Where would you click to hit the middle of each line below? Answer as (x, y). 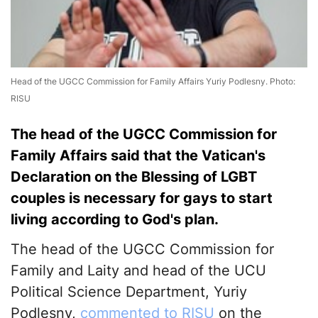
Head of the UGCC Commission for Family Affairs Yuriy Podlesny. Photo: (153, 82)
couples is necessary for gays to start (142, 198)
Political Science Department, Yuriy (129, 292)
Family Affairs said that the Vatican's (138, 156)
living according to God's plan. (115, 220)
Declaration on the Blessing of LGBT (134, 177)
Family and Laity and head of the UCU (138, 271)
